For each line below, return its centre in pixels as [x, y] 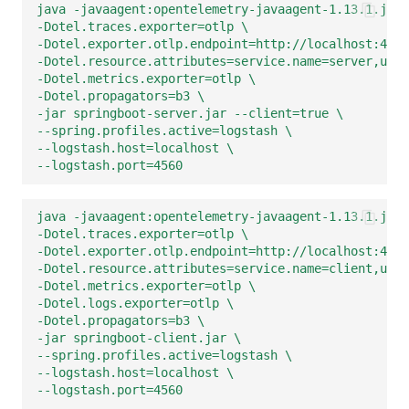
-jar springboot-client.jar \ [139, 338]
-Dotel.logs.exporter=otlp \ [135, 304]
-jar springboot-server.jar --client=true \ [190, 114]
